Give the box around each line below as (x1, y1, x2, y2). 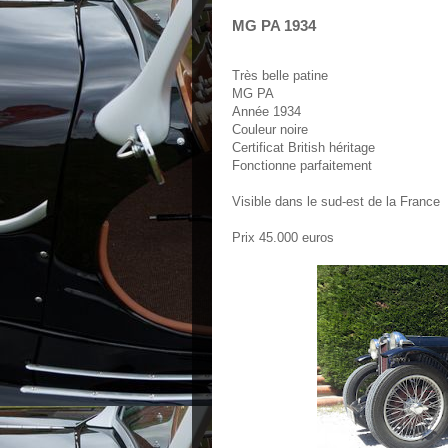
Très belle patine (232, 68, 328, 83)
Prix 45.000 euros (232, 230, 334, 245)
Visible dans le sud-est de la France (232, 194, 440, 209)
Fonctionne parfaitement (232, 158, 372, 173)
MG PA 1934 (232, 17, 316, 34)
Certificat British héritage (232, 140, 375, 155)
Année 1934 (232, 104, 301, 119)
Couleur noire (232, 122, 308, 137)
